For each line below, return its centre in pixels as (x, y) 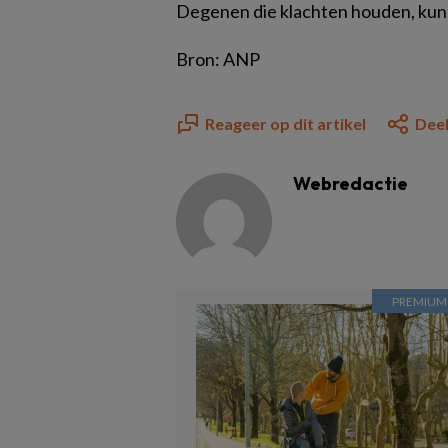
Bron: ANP (218, 59)
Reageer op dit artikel (285, 123)
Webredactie (350, 183)
